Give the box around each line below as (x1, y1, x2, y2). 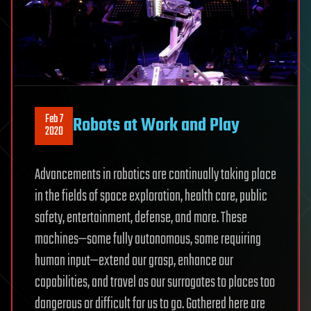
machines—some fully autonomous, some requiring (35, 227, 261, 251)
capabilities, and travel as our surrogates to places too (35, 270, 275, 294)
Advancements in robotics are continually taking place (35, 162, 276, 187)
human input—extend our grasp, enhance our (35, 249, 233, 273)
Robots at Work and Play (73, 112, 239, 140)
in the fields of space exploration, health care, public (35, 184, 267, 208)
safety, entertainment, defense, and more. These (35, 205, 247, 230)
